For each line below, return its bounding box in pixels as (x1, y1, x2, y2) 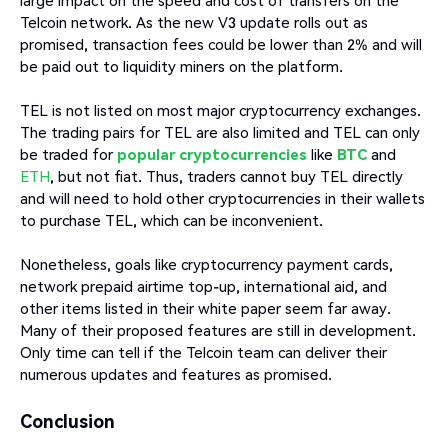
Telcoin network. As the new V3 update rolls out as (20, 12, 368, 33)
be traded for (20, 144, 117, 165)
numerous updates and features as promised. (20, 364, 332, 385)
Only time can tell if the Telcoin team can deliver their (20, 342, 387, 363)
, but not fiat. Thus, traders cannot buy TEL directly (50, 166, 403, 187)
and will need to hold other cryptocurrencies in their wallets (20, 188, 425, 209)
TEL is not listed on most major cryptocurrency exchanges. (20, 100, 421, 121)
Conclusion (20, 409, 115, 433)
